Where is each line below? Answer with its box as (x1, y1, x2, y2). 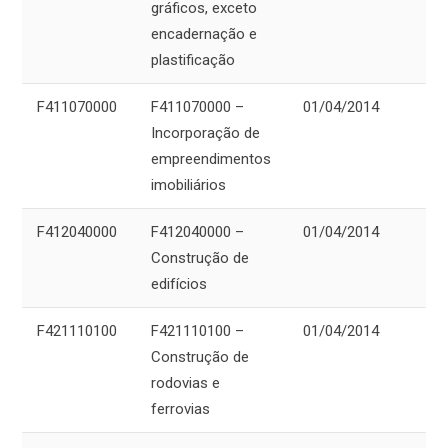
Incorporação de (151, 124, 260, 143)
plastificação (151, 51, 235, 70)
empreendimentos (151, 150, 271, 169)
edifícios (151, 275, 207, 294)
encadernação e (151, 25, 257, 44)
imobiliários (151, 176, 226, 195)
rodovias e (151, 374, 220, 393)
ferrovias (151, 400, 210, 419)
